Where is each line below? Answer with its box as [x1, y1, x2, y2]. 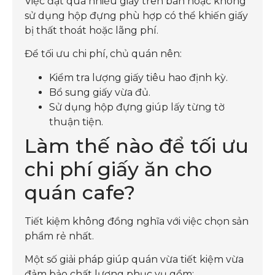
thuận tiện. [49, 115, 103, 128]
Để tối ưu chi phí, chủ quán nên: [25, 48, 182, 60]
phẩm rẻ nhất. [25, 230, 94, 242]
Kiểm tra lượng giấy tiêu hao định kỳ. [49, 71, 228, 83]
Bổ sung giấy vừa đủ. [49, 86, 150, 98]
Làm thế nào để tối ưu [25, 133, 249, 158]
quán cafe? [25, 180, 135, 204]
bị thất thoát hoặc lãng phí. [25, 24, 158, 36]
